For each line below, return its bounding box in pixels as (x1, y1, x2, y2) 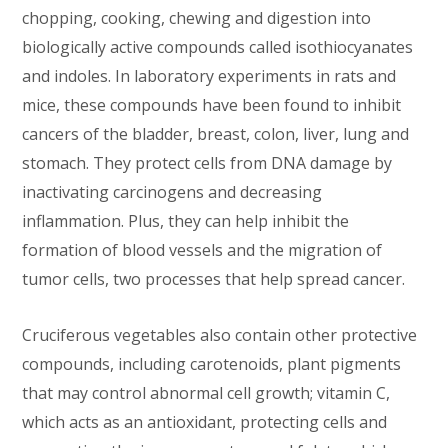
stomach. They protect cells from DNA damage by (22, 152, 393, 175)
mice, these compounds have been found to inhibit (22, 94, 402, 117)
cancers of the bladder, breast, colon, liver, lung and (22, 123, 410, 146)
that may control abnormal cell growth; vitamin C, (22, 382, 391, 405)
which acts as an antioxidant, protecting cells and (22, 411, 388, 434)
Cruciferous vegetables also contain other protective (22, 324, 418, 347)
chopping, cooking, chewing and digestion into (22, 7, 372, 30)
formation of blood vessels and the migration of (22, 239, 383, 262)
